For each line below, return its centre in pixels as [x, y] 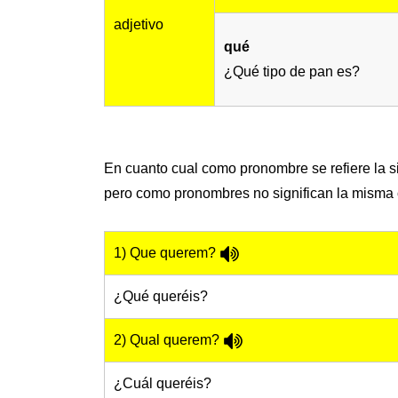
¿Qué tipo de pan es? [292, 72]
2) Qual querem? [168, 340]
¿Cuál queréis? [163, 384]
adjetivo [139, 25]
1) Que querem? [167, 253]
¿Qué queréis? [161, 297]
